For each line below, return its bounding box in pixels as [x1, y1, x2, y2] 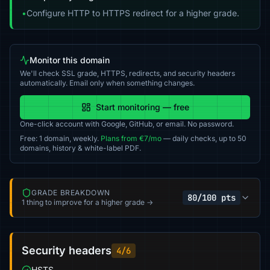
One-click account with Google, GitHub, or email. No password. [20, 119, 234, 128]
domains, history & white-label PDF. [20, 143, 141, 152]
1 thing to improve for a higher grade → [22, 198, 153, 207]
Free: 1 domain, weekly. [20, 134, 101, 143]
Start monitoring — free [95, 102, 189, 112]
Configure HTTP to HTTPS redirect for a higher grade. [27, 8, 239, 18]
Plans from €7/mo [101, 134, 162, 143]
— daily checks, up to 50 [162, 134, 246, 143]
